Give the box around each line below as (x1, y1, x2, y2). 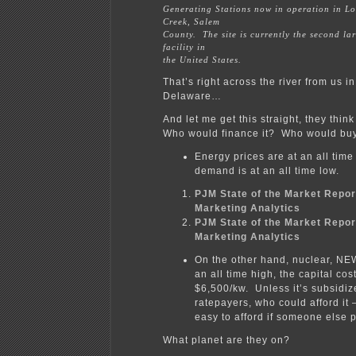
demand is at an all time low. (195, 164, 339, 176)
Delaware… (163, 90, 222, 102)
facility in (163, 41, 206, 52)
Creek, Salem (163, 16, 220, 26)
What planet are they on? (163, 334, 290, 346)
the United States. (163, 54, 242, 64)
